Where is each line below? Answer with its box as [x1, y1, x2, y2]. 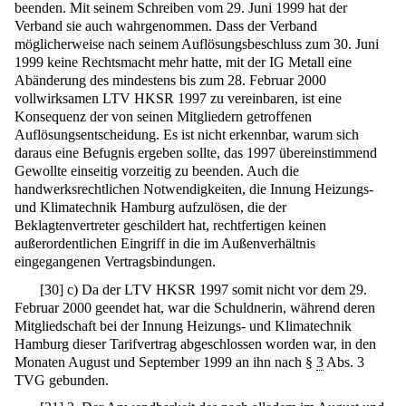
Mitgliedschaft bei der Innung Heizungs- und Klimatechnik [14, 317, 352, 333]
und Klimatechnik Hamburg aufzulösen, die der [14, 199, 286, 216]
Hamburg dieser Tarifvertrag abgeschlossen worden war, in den [14, 335, 376, 352]
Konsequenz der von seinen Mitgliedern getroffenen [14, 109, 312, 125]
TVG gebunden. [14, 372, 109, 388]
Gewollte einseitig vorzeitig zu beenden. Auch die [14, 163, 299, 179]
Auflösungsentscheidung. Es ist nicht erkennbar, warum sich [14, 127, 359, 143]
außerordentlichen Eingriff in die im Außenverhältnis [14, 236, 315, 252]
